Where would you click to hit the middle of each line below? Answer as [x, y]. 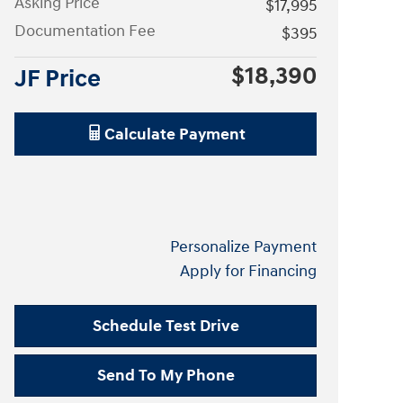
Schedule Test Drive [166, 327]
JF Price [58, 79]
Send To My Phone [166, 375]
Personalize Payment [243, 247]
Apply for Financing [248, 272]
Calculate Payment [175, 135]
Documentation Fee [85, 31]
